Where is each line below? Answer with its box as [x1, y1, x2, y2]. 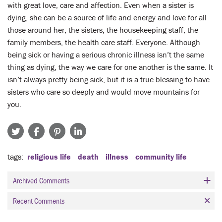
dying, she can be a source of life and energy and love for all [7, 12, 207, 22]
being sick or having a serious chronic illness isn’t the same [7, 50, 204, 59]
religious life [27, 152, 71, 162]
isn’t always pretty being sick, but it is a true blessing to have [7, 74, 210, 84]
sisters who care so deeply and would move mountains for [7, 87, 200, 97]
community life [135, 152, 187, 162]
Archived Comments [13, 175, 70, 185]
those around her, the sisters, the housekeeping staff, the [7, 25, 198, 35]
